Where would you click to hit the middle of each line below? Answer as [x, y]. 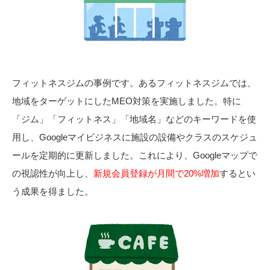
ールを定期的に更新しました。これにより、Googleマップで [135, 155]
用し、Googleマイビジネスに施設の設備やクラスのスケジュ [135, 137]
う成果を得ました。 [53, 191]
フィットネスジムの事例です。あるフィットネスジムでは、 [134, 83]
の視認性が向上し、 [53, 173]
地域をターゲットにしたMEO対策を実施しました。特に [127, 101]
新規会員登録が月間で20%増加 [156, 173]
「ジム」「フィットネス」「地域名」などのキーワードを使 [134, 119]
